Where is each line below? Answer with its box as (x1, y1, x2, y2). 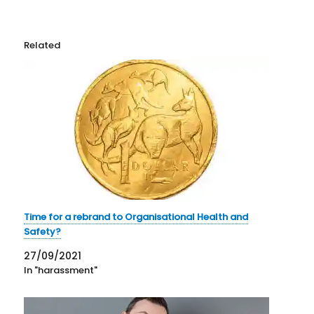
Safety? (24, 225, 62, 239)
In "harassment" (24, 264, 98, 278)
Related (24, 39, 61, 53)
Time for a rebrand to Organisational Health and (24, 210, 249, 224)
